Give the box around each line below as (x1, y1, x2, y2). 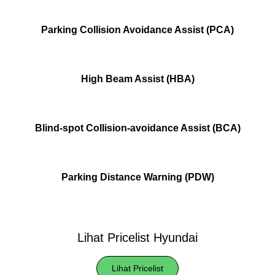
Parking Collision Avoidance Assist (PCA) (41, 24, 234, 35)
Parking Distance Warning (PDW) (61, 171, 214, 182)
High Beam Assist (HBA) (80, 73, 195, 84)
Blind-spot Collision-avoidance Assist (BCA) (34, 122, 241, 133)
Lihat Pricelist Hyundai (77, 230, 198, 244)
